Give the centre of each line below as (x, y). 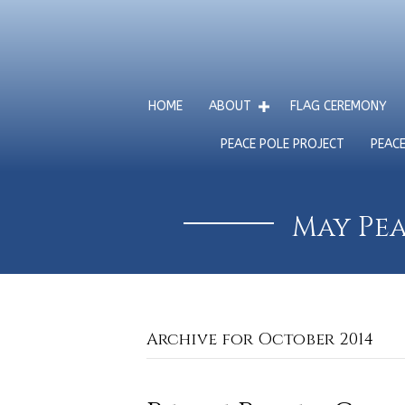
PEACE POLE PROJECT (282, 144)
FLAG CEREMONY (338, 106)
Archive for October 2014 (260, 339)
